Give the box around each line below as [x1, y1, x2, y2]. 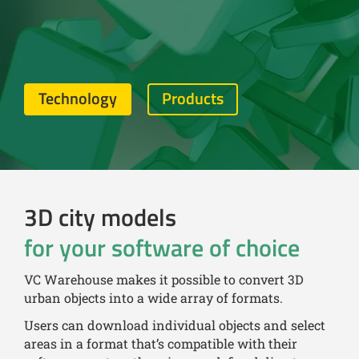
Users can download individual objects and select [24, 317, 325, 334]
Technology [38, 86, 117, 111]
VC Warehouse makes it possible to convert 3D [24, 271, 304, 288]
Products [162, 86, 224, 111]
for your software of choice [24, 229, 300, 266]
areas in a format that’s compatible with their [24, 335, 297, 353]
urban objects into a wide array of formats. [24, 289, 283, 306]
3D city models [24, 199, 176, 236]
